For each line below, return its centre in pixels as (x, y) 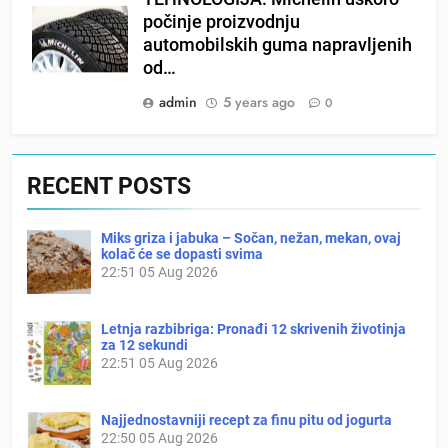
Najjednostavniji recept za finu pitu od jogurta (246, 419)
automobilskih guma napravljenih (277, 44)
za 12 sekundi (144, 344)
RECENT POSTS (109, 185)
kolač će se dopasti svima (182, 253)
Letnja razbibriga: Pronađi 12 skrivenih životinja (253, 328)
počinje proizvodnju (221, 21)
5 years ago (259, 101)
